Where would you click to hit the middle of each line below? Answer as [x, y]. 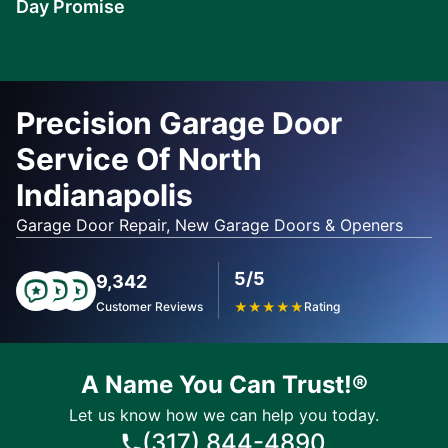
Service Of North [139, 159]
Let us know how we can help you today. [224, 415]
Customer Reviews [149, 306]
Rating [322, 306]
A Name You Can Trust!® [224, 384]
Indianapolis [104, 195]
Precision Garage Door [179, 123]
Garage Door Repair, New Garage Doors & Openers [209, 225]
